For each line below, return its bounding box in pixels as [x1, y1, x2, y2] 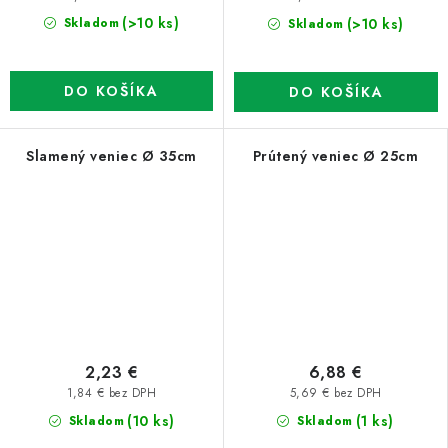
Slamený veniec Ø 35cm [26, 146, 197, 167]
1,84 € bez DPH [67, 384, 156, 401]
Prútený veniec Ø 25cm [252, 146, 419, 167]
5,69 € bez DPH [289, 384, 382, 401]
